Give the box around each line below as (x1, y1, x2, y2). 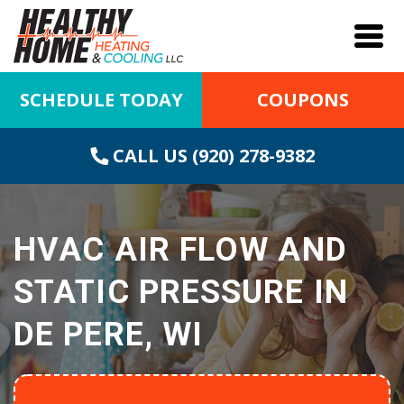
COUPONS (257, 87, 349, 112)
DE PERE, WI (14, 316, 204, 353)
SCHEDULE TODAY (19, 87, 183, 112)
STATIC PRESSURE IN (14, 273, 348, 311)
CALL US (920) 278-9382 (107, 143, 315, 168)
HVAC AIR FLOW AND (14, 231, 347, 269)
